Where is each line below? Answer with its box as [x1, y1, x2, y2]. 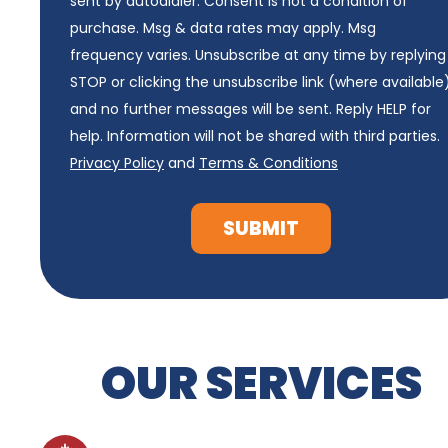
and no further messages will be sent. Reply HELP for [70, 99, 431, 120]
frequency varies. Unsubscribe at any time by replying [70, 45, 446, 66]
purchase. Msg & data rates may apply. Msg [70, 18, 376, 39]
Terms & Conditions [199, 153, 338, 174]
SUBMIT [223, 215, 300, 243]
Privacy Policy [70, 153, 164, 174]
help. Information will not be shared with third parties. [70, 126, 440, 147]
